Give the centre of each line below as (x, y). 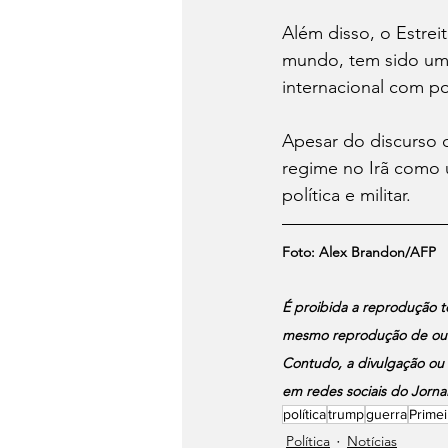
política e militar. (346, 194)
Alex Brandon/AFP (377, 251)
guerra (386, 413)
